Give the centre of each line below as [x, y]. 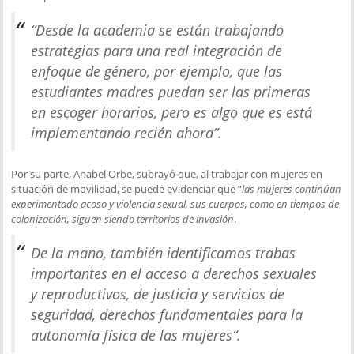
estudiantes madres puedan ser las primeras [171, 91]
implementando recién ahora [122, 132]
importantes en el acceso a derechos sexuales [174, 273]
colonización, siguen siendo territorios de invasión [123, 218]
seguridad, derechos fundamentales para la [167, 314]
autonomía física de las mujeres [132, 335]
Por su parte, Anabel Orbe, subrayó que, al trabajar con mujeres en [167, 173]
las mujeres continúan [292, 188]
